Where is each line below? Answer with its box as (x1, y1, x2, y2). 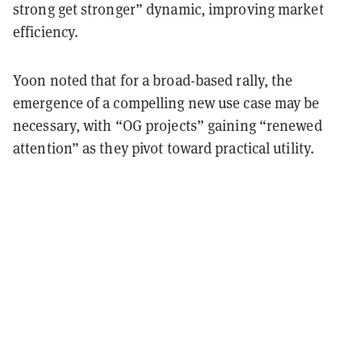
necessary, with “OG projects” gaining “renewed (13, 116, 322, 135)
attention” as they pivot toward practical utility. (13, 138, 318, 158)
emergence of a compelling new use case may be (13, 93, 320, 112)
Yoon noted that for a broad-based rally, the (13, 70, 293, 90)
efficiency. (13, 22, 79, 41)
